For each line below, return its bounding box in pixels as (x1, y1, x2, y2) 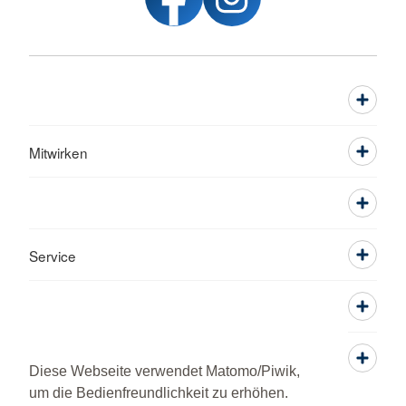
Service (29, 246, 76, 266)
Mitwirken (29, 142, 88, 162)
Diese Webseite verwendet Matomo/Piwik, (29, 363, 300, 380)
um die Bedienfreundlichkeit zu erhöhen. (29, 385, 288, 401)
